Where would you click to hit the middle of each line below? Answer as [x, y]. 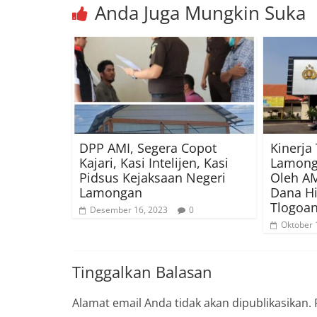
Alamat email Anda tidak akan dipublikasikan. [192, 302]
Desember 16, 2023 [129, 209]
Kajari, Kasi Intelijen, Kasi [154, 162]
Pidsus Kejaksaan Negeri [152, 177]
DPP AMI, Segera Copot [148, 148]
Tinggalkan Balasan [142, 271]
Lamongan [111, 192]
